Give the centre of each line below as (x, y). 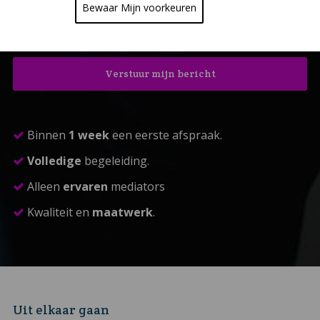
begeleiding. (115, 161)
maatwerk (122, 212)
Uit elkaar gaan (61, 310)
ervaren (85, 187)
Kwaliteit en (59, 212)
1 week (89, 135)
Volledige (54, 161)
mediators (136, 187)
